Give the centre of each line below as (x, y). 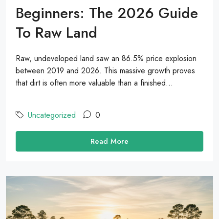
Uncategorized (52, 115)
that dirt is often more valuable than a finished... (94, 83)
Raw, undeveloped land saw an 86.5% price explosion (106, 59)
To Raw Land (56, 33)
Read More (109, 142)
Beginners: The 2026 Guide (107, 13)
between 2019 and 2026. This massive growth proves (105, 71)
